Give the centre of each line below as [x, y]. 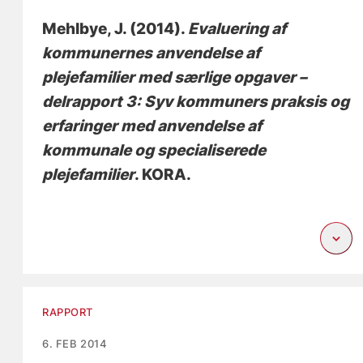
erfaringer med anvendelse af [152, 126]
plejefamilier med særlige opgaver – [175, 78]
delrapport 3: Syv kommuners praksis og [196, 102]
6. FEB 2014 [75, 344]
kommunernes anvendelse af [152, 53]
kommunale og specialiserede [154, 151]
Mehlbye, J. [85, 29]
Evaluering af [237, 29]
